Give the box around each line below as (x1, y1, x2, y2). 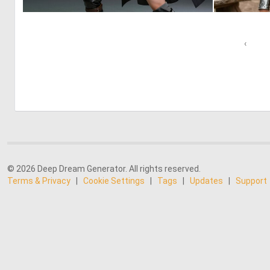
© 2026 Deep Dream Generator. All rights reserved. (7, 164, 201, 174)
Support (236, 176, 267, 186)
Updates (190, 176, 223, 186)
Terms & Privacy (7, 176, 71, 186)
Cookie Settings (83, 176, 145, 186)
